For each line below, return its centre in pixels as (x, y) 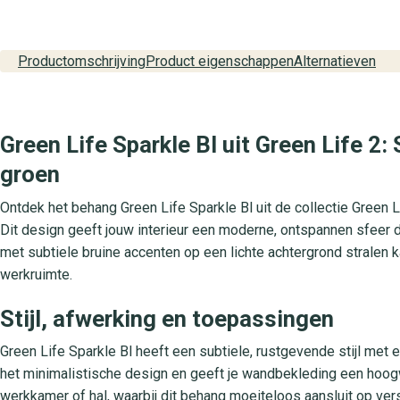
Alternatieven (335, 61)
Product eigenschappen (220, 61)
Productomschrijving (82, 61)
